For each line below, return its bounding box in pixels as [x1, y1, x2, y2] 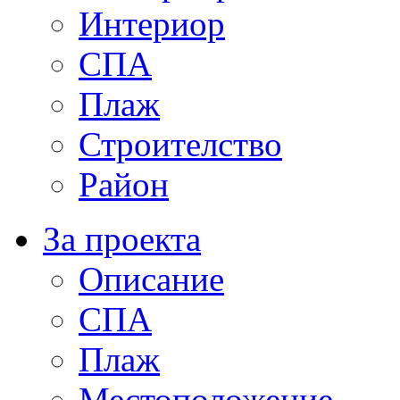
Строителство [79, 124, 282, 163]
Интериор [79, 4, 225, 43]
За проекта [43, 219, 201, 258]
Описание [79, 259, 224, 298]
